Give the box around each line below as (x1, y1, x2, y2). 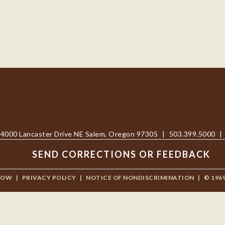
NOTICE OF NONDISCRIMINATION (86, 174, 194, 181)
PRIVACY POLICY (22, 174, 76, 181)
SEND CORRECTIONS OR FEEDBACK (32, 149, 210, 160)
